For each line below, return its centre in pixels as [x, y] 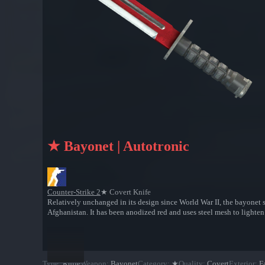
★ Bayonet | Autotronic [118, 146]
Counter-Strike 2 [74, 192]
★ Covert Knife [126, 192]
